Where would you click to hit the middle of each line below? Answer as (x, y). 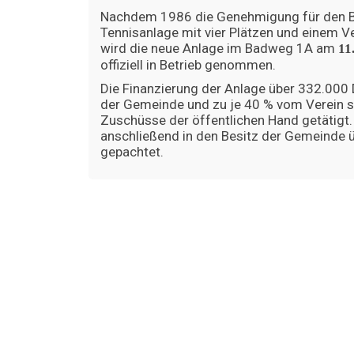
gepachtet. (132, 152)
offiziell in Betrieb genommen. (188, 65)
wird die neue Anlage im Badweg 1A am (219, 48)
